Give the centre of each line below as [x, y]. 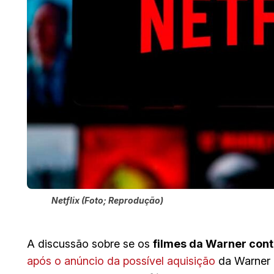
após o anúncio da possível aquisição [121, 261]
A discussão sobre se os [90, 243]
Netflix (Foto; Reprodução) [107, 200]
